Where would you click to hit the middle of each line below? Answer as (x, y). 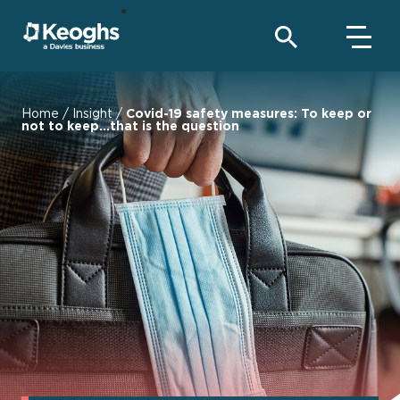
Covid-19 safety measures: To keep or (249, 113)
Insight (92, 113)
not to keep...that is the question (130, 125)
